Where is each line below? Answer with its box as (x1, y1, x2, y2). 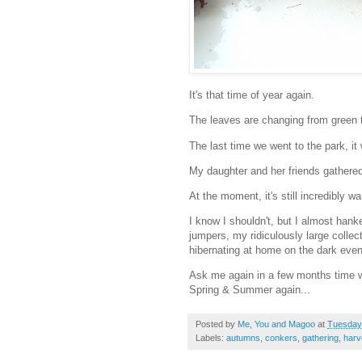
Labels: (196, 333, 226, 343)
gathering (302, 333, 339, 343)
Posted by (196, 319, 238, 330)
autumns (226, 333, 260, 343)
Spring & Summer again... (189, 284, 310, 297)
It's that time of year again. (189, 89, 314, 102)
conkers (265, 333, 297, 343)
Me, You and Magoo (238, 319, 315, 330)
